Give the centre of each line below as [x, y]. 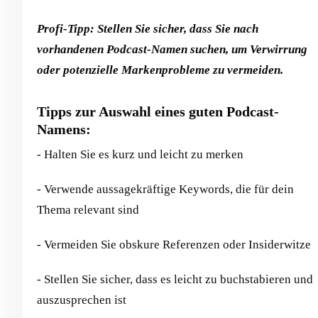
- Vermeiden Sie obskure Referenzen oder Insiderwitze [174, 245]
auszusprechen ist [82, 300]
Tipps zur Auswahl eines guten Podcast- [158, 112]
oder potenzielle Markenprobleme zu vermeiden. [160, 70]
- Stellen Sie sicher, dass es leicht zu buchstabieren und [175, 280]
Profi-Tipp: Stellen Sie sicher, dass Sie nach [148, 29]
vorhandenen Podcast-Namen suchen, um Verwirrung [172, 50]
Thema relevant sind [88, 210]
